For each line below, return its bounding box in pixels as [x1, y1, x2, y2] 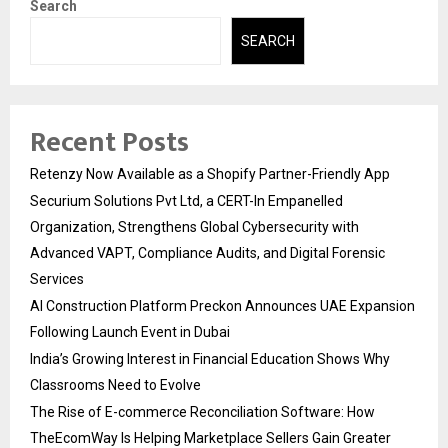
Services [30, 271, 84, 288]
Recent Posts [30, 119, 189, 167]
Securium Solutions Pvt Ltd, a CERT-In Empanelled [30, 193, 343, 210]
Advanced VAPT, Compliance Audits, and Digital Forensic [30, 245, 385, 262]
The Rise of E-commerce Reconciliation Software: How [30, 404, 375, 421]
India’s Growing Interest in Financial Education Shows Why [30, 351, 390, 368]
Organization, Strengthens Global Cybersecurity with [30, 219, 359, 236]
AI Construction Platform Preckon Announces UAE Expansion [30, 298, 415, 315]
